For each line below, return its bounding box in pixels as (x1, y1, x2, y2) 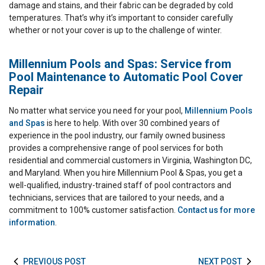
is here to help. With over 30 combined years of (45, 118, 220, 128)
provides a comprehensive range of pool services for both (9, 143, 223, 153)
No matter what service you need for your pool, (9, 106, 185, 116)
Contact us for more (177, 205, 255, 215)
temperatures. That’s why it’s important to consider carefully (9, 13, 233, 23)
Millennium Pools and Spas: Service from (9, 57, 231, 72)
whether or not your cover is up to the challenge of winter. (9, 25, 222, 35)
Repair (9, 83, 44, 98)
